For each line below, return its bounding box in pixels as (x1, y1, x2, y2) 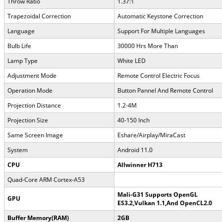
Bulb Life (7, 41, 31, 50)
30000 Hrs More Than (117, 41, 178, 50)
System (7, 145, 28, 154)
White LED (117, 56, 146, 65)
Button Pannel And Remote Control (117, 86, 213, 95)
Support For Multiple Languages (117, 26, 205, 35)
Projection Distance (7, 101, 61, 110)
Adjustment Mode (7, 71, 56, 80)
